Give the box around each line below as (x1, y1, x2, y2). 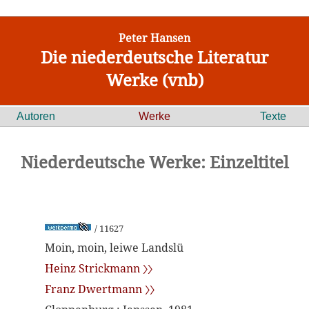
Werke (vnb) (106, 68, 203, 91)
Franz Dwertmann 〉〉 (45, 281, 154, 297)
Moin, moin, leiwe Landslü (45, 240, 183, 255)
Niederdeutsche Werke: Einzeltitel (21, 150, 288, 173)
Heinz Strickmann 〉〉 (45, 261, 152, 276)
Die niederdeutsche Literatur (41, 46, 268, 68)
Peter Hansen (119, 30, 190, 46)
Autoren (17, 110, 55, 122)
